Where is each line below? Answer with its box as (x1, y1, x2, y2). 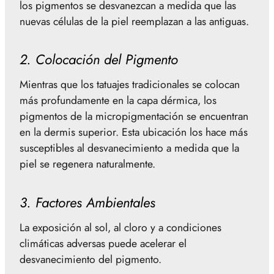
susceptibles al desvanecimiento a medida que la (20, 140, 239, 157)
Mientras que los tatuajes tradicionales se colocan (20, 76, 240, 93)
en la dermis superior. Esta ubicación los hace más (20, 124, 248, 141)
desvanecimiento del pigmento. (20, 251, 161, 268)
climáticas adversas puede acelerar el (20, 235, 187, 252)
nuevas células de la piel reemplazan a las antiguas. (20, 13, 249, 29)
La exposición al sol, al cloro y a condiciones (20, 220, 221, 236)
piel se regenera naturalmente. (20, 156, 155, 172)
